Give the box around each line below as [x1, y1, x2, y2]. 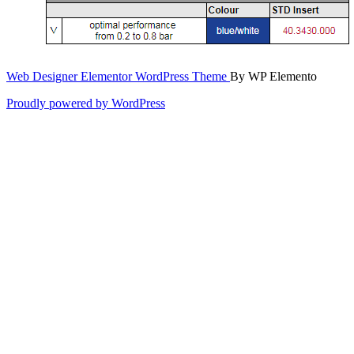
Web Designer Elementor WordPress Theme [6, 69, 230, 83]
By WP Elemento [230, 69, 317, 83]
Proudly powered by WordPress [6, 96, 165, 110]
